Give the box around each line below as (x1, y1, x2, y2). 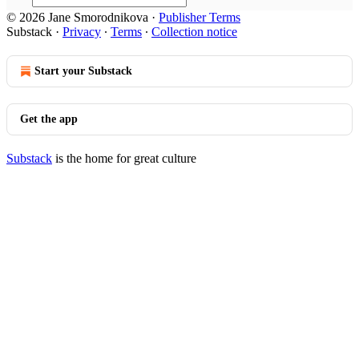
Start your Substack (34, 65, 132, 77)
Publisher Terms (159, 10, 240, 24)
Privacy (63, 25, 101, 38)
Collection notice (151, 25, 237, 38)
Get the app (20, 113, 78, 125)
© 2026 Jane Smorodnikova (6, 10, 148, 24)
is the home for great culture (52, 151, 196, 165)
